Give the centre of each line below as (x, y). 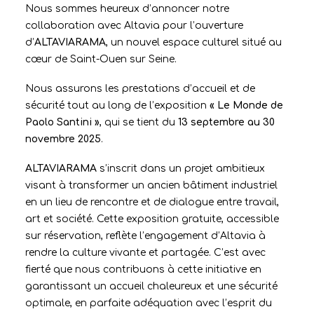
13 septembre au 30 (226, 122)
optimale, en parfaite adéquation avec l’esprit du (149, 303)
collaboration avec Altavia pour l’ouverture (134, 26)
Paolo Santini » (62, 122)
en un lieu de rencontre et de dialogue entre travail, (152, 202)
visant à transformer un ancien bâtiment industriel (151, 185)
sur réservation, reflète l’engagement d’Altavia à (145, 236)
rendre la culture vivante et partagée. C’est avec (145, 253)
